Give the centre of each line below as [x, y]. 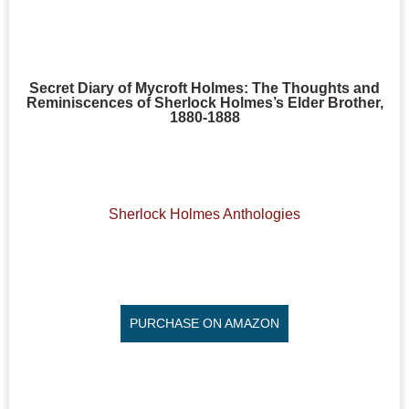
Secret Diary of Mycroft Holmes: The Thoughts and [204, 88]
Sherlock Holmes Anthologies [204, 215]
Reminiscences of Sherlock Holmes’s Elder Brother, [204, 103]
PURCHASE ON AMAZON [204, 323]
